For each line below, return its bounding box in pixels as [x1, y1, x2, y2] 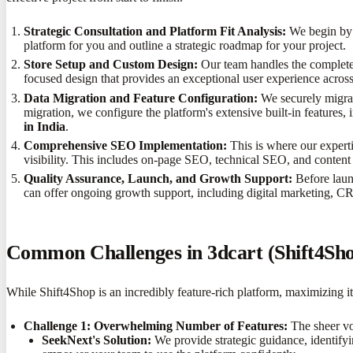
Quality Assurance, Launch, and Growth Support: [24, 172, 293, 186]
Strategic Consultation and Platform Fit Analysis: [24, 24, 287, 38]
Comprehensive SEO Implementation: [24, 139, 228, 153]
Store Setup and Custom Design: [24, 58, 199, 72]
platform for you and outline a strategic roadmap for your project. [24, 38, 347, 52]
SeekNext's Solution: [41, 333, 151, 347]
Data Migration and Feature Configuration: [24, 91, 258, 105]
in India [24, 119, 66, 133]
